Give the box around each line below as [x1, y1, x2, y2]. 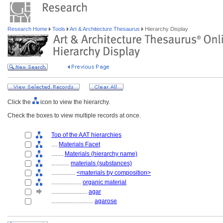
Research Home [7, 26, 49, 32]
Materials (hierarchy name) [65, 150, 137, 157]
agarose [95, 198, 117, 205]
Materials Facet [59, 141, 100, 148]
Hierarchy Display [143, 26, 188, 32]
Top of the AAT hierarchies [51, 131, 121, 138]
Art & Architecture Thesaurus [69, 26, 141, 32]
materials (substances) [71, 160, 132, 167]
